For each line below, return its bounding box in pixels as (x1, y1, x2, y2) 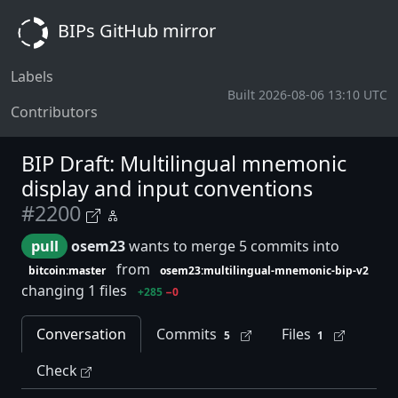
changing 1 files (21, 280, 131, 300)
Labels (11, 67, 53, 86)
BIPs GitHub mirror (53, 19, 216, 44)
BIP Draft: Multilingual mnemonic (21, 149, 346, 178)
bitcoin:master (28, 262, 106, 278)
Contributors (11, 102, 98, 122)
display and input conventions (21, 174, 313, 203)
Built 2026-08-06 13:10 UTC (227, 85, 387, 103)
